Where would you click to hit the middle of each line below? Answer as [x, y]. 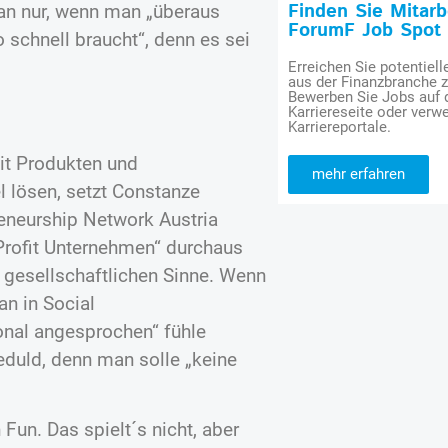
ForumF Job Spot [365, 31]
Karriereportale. [340, 127]
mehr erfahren [359, 174]
